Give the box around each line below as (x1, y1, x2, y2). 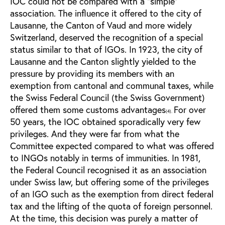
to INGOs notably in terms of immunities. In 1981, (10, 151, 200, 164)
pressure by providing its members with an (10, 67, 174, 79)
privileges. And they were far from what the (10, 127, 179, 140)
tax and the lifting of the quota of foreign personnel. (10, 199, 212, 212)
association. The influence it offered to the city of (10, 7, 201, 19)
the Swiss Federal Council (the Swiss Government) (10, 91, 205, 103)
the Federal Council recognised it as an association (10, 163, 206, 176)
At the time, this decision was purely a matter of (10, 211, 198, 224)
